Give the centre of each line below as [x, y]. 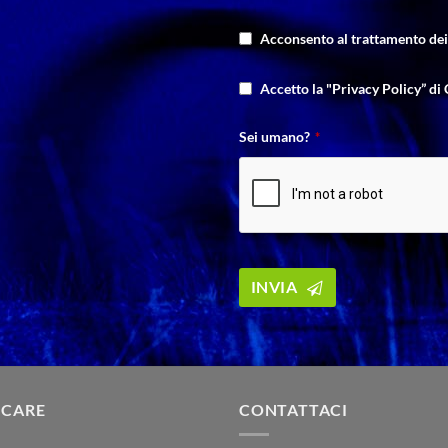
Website [264, 332]
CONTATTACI [293, 410]
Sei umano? [274, 136]
